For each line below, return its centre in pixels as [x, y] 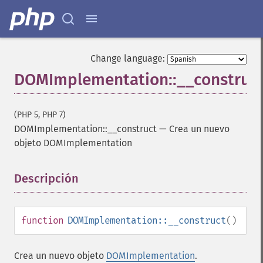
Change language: [128, 58]
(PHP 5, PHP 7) [40, 115]
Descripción [46, 178]
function [42, 220]
